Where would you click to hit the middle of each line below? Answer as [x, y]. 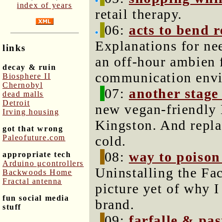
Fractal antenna [32, 181]
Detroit [16, 103]
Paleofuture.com [34, 137]
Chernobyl [23, 85]
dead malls [23, 94]
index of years [45, 5]
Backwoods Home [37, 172]
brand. [115, 204]
